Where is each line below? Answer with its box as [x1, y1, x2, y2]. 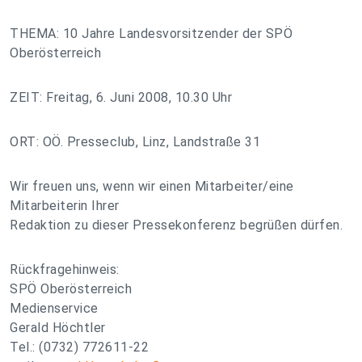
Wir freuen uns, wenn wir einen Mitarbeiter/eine [10, 179, 294, 194]
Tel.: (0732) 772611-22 [10, 339, 149, 355]
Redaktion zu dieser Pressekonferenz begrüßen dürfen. [10, 217, 343, 233]
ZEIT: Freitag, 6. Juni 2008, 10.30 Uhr [10, 90, 232, 105]
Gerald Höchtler [10, 320, 106, 335]
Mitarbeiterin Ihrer [10, 198, 120, 213]
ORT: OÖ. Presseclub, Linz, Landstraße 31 [10, 134, 260, 149]
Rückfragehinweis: [10, 262, 120, 277]
